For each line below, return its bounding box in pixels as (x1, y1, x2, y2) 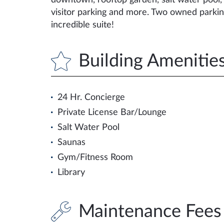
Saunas (57, 138, 85, 147)
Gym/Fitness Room (57, 153, 133, 162)
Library (57, 168, 85, 177)
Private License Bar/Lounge (57, 108, 166, 117)
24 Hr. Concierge (57, 93, 125, 102)
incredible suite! (51, 20, 114, 29)
